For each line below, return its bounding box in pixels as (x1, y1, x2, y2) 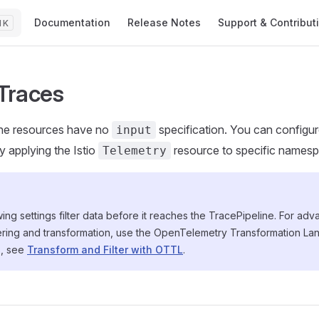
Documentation (34, 16, 110, 28)
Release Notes (127, 16, 201, 28)
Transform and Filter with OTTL (27, 244, 183, 256)
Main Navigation (26, 1, 109, 16)
